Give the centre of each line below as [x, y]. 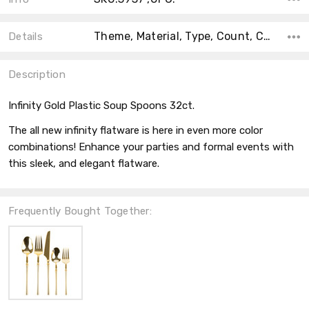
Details [26, 37]
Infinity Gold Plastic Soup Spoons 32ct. [101, 106]
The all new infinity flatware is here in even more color [136, 131]
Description [37, 75]
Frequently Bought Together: [80, 211]
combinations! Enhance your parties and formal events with [151, 147]
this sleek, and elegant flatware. [84, 164]
